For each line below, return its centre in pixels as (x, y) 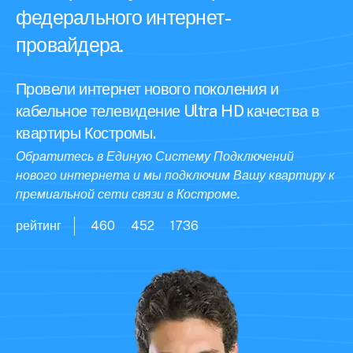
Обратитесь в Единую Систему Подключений (155, 156)
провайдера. (70, 45)
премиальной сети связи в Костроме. (128, 194)
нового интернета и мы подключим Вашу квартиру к (175, 175)
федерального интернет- (124, 17)
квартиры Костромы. (86, 133)
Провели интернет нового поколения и (147, 89)
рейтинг (39, 226)
